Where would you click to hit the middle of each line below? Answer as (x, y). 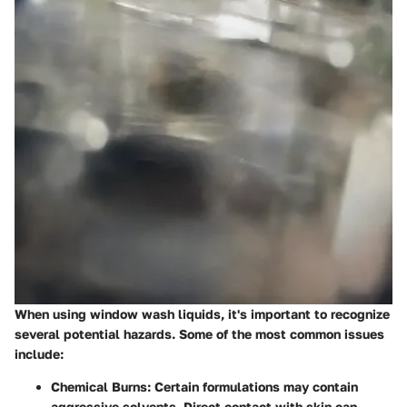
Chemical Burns (99, 387)
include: (39, 354)
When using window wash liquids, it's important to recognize (202, 314)
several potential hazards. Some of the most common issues (199, 334)
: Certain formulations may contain (253, 387)
